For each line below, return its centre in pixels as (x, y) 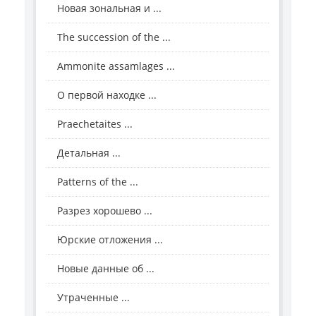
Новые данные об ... (106, 269)
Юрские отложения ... (110, 240)
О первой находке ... (107, 95)
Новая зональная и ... (109, 8)
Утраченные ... (93, 298)
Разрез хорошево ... (105, 211)
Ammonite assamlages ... (116, 66)
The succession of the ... (114, 37)
